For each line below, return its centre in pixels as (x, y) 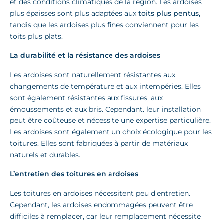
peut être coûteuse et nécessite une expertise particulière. (110, 121)
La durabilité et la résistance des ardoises (85, 56)
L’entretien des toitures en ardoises (74, 174)
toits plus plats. (36, 36)
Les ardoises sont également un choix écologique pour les (111, 132)
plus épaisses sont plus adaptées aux (74, 13)
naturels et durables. (45, 155)
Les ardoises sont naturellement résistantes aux (93, 75)
